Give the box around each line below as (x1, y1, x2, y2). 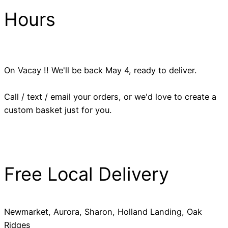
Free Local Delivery (4, 163, 169, 186)
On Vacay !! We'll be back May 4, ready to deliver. (4, 65, 199, 76)
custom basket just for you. (4, 105, 117, 116)
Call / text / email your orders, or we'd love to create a (4, 92, 216, 102)
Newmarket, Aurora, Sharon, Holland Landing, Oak (4, 207, 202, 217)
